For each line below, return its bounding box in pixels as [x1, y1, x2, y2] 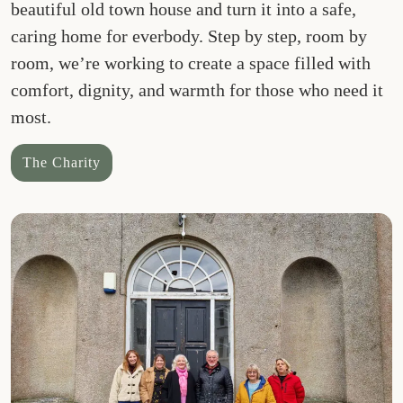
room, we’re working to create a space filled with [11, 53, 372, 73]
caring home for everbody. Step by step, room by [11, 26, 368, 46]
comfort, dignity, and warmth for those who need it [11, 80, 384, 100]
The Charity [22, 155, 101, 170]
